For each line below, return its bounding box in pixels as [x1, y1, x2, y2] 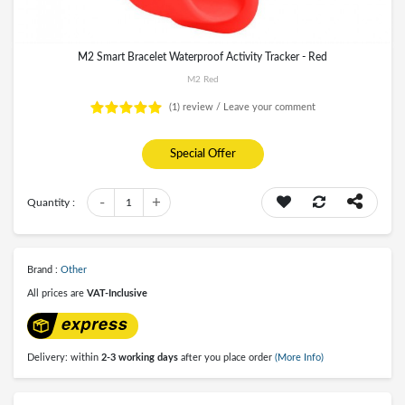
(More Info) [275, 353, 324, 363]
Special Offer [170, 148, 236, 160]
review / [180, 102, 223, 112]
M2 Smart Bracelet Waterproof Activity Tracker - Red [78, 52, 327, 62]
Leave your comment [223, 102, 316, 112]
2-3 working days [101, 353, 178, 363]
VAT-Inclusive [87, 288, 147, 298]
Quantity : [27, 197, 75, 208]
